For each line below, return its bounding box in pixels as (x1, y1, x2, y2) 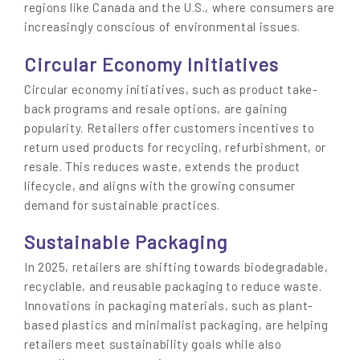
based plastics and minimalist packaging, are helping (24, 317, 329, 333)
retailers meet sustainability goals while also (24, 337, 282, 352)
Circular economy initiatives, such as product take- (24, 81, 318, 96)
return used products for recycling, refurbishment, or (24, 139, 326, 154)
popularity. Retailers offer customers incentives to (24, 120, 315, 135)
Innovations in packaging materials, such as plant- (24, 298, 314, 313)
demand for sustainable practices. (24, 197, 221, 212)
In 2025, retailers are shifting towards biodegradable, (24, 260, 329, 275)
